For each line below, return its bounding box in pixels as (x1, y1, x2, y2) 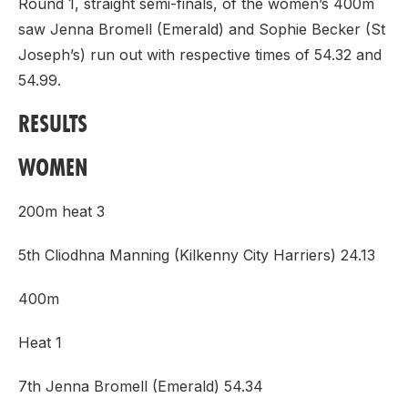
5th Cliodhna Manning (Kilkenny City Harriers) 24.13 (18, 246, 375, 264)
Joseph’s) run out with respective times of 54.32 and (18, 46, 382, 64)
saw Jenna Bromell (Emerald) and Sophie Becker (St (18, 20, 385, 38)
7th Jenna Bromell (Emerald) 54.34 (18, 377, 263, 395)
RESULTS (18, 107, 87, 139)
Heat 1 (18, 333, 62, 352)
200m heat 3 (18, 202, 105, 220)
